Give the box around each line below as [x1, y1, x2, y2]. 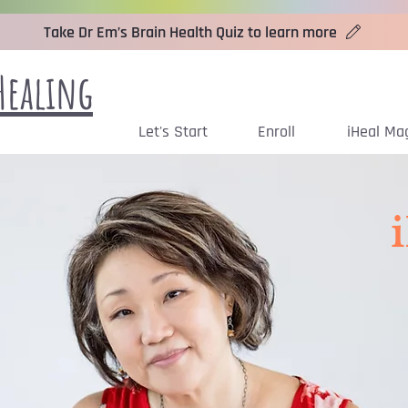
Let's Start [138, 121, 208, 142]
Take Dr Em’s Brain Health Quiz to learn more [44, 21, 337, 43]
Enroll [258, 121, 295, 142]
